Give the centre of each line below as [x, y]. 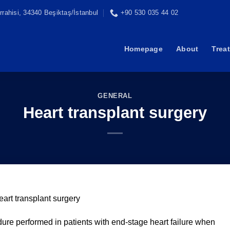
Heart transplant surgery [115, 112]
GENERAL [115, 96]
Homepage [143, 49]
